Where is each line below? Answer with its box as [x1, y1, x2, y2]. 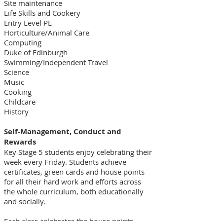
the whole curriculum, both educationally [4, 186, 144, 196]
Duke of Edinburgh [4, 47, 68, 57]
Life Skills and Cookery [4, 8, 80, 18]
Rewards [4, 137, 36, 147]
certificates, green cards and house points [4, 167, 145, 177]
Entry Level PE [4, 18, 52, 28]
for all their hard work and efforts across [4, 177, 141, 186]
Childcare [4, 97, 36, 107]
